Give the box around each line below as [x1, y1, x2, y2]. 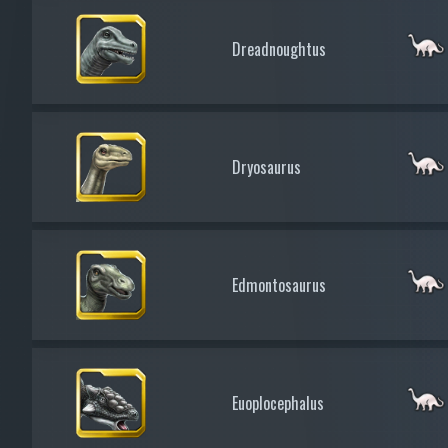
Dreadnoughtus [232, 36, 326, 61]
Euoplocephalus [232, 390, 324, 415]
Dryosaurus [232, 154, 301, 179]
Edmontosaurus [232, 272, 326, 297]
